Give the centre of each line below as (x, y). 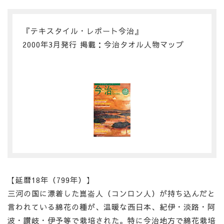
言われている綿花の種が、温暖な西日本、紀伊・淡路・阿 (111, 207)
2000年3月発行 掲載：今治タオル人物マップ (103, 44)
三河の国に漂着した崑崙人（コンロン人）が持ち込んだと (111, 193)
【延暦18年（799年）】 (51, 180)
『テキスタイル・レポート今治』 (82, 31)
